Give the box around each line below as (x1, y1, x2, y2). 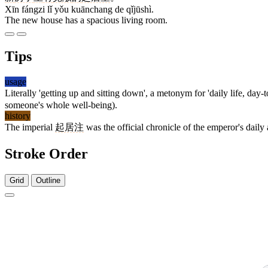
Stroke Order (5, 146, 88, 162)
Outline (36, 175, 60, 185)
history (5, 111, 31, 121)
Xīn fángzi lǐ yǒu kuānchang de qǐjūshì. (5, 4, 154, 15)
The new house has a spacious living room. (5, 15, 167, 26)
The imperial (5, 122, 55, 133)
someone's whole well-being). (5, 100, 117, 111)
